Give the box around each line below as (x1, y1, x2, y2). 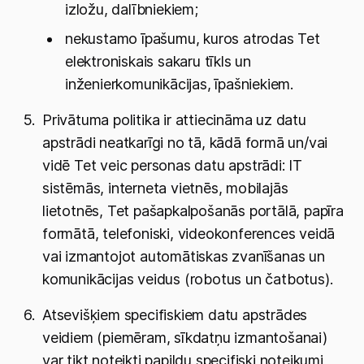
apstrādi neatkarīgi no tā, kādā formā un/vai (42, 134, 328, 151)
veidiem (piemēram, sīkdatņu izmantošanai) (42, 329, 327, 346)
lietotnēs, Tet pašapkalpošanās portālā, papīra (42, 202, 344, 219)
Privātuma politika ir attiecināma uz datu (42, 111, 306, 128)
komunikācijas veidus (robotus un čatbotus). (42, 271, 333, 288)
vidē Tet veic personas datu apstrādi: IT (42, 157, 302, 174)
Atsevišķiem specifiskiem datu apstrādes (42, 306, 308, 323)
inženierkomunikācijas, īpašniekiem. (65, 76, 294, 93)
